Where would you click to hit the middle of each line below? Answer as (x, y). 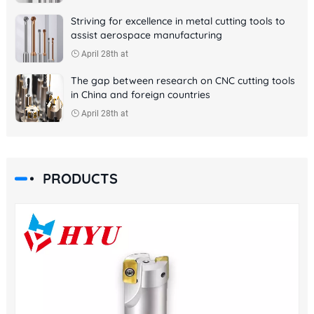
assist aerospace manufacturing (146, 35)
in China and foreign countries (140, 94)
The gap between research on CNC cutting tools (183, 80)
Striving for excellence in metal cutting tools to (178, 21)
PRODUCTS (80, 178)
